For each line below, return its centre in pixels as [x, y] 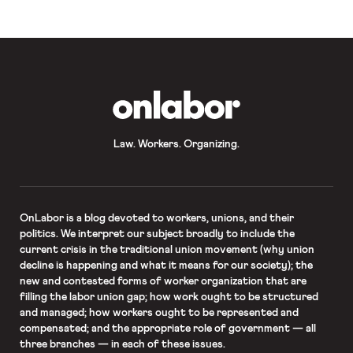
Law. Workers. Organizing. [176, 144]
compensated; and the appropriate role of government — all [167, 328]
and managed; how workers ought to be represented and [159, 312]
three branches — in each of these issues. [122, 344]
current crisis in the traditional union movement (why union [167, 249]
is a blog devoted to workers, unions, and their [178, 218]
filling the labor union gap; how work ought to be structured [169, 297]
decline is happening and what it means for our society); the [166, 265]
